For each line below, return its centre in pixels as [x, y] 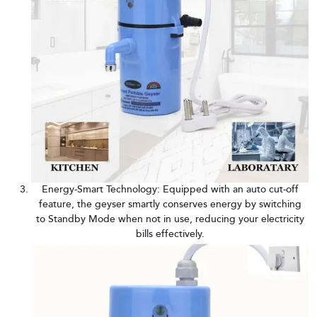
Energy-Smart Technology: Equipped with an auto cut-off [170, 189]
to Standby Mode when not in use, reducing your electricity [170, 219]
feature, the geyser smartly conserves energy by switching [170, 204]
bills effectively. [170, 234]
